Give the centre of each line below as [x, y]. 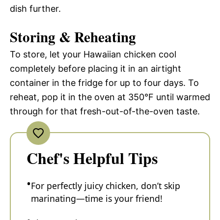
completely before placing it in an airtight [96, 69]
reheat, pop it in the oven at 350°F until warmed [110, 97]
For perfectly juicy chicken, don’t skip [106, 186]
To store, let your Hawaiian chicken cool [93, 55]
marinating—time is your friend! [97, 199]
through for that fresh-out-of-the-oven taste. [105, 111]
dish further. [35, 9]
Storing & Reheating [73, 37]
